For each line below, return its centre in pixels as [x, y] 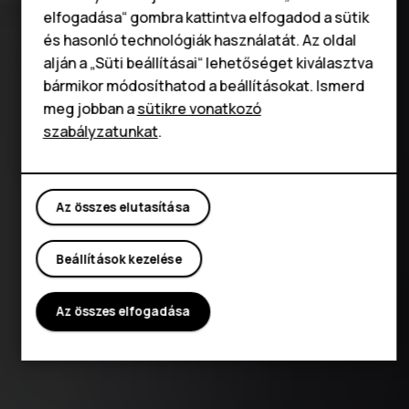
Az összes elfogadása [122, 312]
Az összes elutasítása [123, 207]
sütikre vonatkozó [199, 108]
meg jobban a [89, 108]
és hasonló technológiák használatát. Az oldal [199, 40]
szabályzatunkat [100, 131]
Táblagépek [105, 29]
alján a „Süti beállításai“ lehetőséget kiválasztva [207, 63]
